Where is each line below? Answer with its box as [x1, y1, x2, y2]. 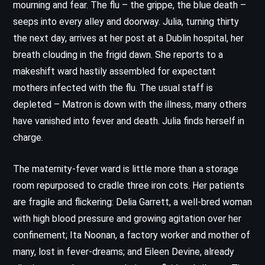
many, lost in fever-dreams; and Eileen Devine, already [13, 245, 234, 257]
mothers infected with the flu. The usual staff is [13, 82, 213, 93]
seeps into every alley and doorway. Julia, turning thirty [13, 15, 239, 27]
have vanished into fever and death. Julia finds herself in [13, 115, 244, 127]
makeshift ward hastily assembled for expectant [13, 65, 216, 77]
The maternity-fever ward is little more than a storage [13, 163, 238, 174]
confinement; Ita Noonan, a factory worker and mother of [13, 229, 250, 241]
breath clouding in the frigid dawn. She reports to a [13, 49, 223, 60]
